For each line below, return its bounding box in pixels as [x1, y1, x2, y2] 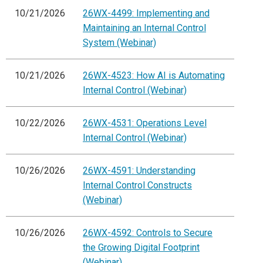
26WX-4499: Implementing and [83, 8, 210, 19]
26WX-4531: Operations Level [83, 117, 207, 129]
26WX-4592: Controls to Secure [83, 227, 213, 239]
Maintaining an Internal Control [83, 22, 206, 34]
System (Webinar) [83, 37, 156, 49]
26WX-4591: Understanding [83, 165, 195, 177]
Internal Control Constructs [83, 180, 192, 191]
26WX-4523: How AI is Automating [83, 70, 225, 82]
